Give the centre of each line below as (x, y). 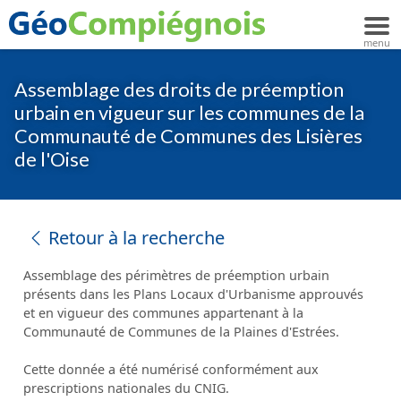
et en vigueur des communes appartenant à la (163, 313)
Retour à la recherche (137, 238)
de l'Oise (52, 159)
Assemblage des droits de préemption (179, 90)
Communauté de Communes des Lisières (188, 136)
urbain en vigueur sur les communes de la (189, 113)
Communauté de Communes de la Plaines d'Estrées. (181, 332)
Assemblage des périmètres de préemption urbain (176, 275)
